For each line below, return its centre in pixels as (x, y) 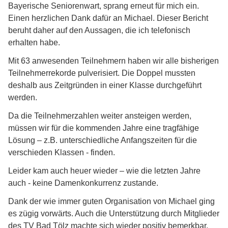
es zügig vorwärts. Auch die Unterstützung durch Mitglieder (114, 214)
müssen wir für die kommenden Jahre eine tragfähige (104, 128)
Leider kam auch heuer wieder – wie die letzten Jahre (104, 171)
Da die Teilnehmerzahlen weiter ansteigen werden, (100, 116)
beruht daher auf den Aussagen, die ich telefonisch (99, 31)
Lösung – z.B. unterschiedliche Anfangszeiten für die (103, 140)
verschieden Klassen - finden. (62, 153)
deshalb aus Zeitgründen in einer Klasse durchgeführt (105, 85)
